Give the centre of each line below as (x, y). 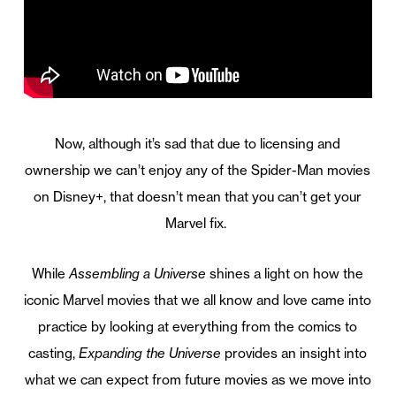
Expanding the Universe (152, 354)
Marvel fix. (196, 224)
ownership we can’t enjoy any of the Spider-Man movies (198, 171)
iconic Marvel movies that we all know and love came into (198, 301)
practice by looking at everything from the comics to (198, 327)
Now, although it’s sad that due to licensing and (198, 144)
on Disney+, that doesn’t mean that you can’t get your (198, 197)
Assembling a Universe (138, 274)
